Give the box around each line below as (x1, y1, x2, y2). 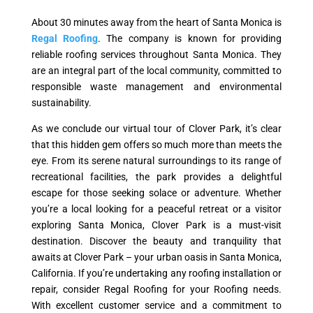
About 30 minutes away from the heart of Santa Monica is (31, 16, 282, 28)
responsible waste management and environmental (31, 80, 282, 92)
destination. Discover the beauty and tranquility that (31, 235, 282, 247)
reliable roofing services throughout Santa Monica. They (31, 48, 282, 60)
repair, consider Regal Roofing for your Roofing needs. (31, 283, 282, 295)
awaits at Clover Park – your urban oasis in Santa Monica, (31, 251, 282, 263)
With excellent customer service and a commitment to (31, 299, 282, 311)
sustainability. (31, 96, 92, 108)
